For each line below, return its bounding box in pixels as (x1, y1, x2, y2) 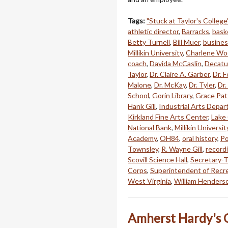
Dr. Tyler (189, 80, 215, 89)
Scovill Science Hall (128, 155, 187, 164)
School (128, 91, 149, 100)
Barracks (182, 26, 209, 36)
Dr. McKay (154, 80, 186, 89)
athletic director (128, 26, 179, 36)
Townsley (128, 144, 158, 153)
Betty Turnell (128, 37, 170, 46)
